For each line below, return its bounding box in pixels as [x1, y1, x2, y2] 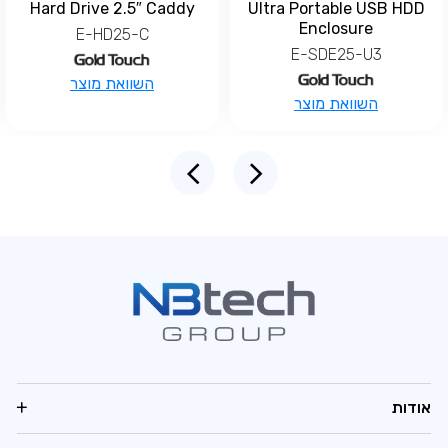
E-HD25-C [75, 25, 149, 44]
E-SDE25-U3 [290, 45, 382, 64]
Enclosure [299, 19, 373, 38]
